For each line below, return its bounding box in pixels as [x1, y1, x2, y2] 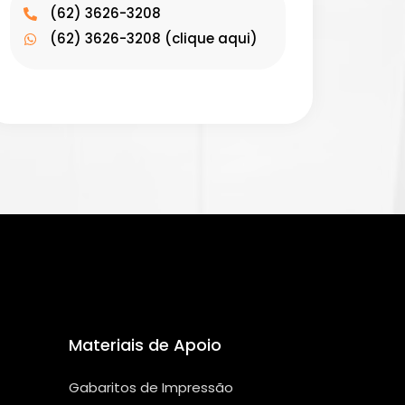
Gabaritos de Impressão [69, 378, 233, 398]
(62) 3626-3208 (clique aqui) [49, 29, 258, 49]
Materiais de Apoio [69, 334, 221, 357]
